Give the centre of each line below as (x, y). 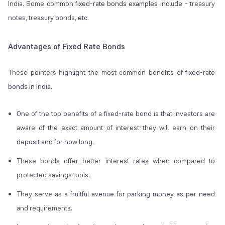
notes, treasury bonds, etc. (49, 18)
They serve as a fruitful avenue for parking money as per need (116, 194)
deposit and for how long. (55, 142)
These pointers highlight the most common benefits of (97, 73)
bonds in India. (30, 87)
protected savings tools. (54, 175)
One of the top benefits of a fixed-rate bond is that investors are (116, 114)
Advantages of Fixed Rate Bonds (67, 47)
